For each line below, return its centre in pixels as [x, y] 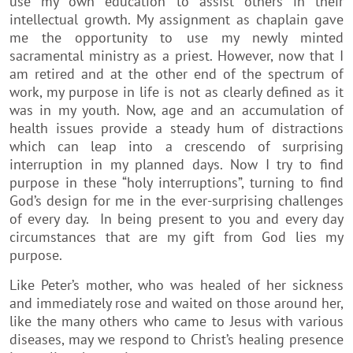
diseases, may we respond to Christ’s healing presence [176, 339]
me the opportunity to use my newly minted [176, 37]
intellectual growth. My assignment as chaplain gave [176, 19]
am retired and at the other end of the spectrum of [176, 73]
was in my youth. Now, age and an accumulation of [176, 110]
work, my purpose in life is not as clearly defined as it [176, 91]
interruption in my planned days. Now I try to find [176, 164]
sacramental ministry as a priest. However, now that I [176, 55]
